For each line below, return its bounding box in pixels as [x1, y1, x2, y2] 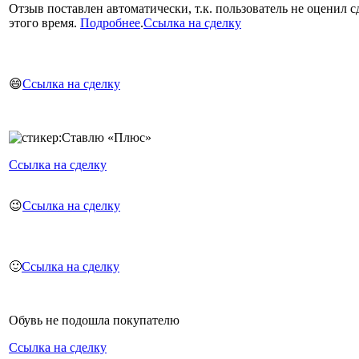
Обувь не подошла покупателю [9, 313, 179, 327]
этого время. [9, 15, 80, 30]
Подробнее [80, 15, 140, 30]
